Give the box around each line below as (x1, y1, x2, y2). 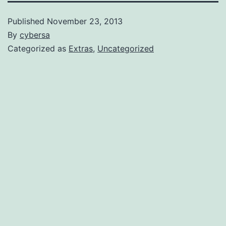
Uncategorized (97, 43, 154, 53)
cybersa (20, 29, 50, 40)
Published (8, 16, 47, 26)
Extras (69, 43, 93, 53)
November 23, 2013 (47, 16, 123, 26)
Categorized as (8, 43, 69, 53)
